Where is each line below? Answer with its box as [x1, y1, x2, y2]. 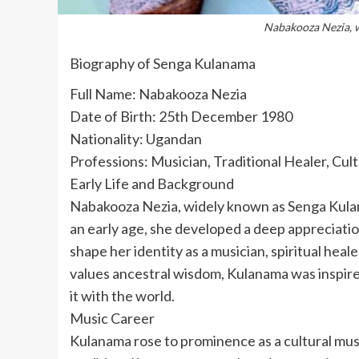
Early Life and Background [70, 174, 234, 192]
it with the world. [70, 286, 175, 305]
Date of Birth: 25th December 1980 [70, 107, 292, 125]
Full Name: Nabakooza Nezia [70, 84, 247, 103]
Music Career [70, 309, 155, 327]
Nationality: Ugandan [70, 129, 202, 147]
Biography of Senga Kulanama [70, 54, 256, 72]
